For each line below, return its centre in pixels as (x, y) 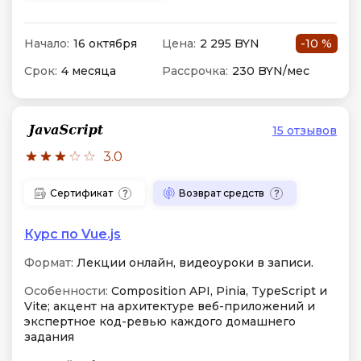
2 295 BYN (229, 44)
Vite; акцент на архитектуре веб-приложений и (170, 306)
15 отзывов (305, 131)
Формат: (49, 263)
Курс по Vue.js (73, 234)
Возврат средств (222, 193)
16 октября (105, 44)
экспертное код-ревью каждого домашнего (160, 322)
